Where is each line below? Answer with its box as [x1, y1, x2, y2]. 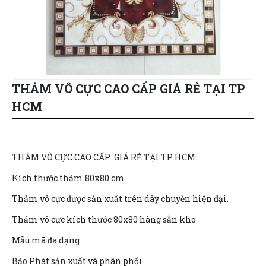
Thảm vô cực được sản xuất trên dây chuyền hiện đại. [12, 193, 230, 204]
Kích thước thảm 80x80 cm [12, 172, 125, 183]
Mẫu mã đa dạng [12, 235, 80, 246]
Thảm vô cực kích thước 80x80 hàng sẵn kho [12, 214, 196, 225]
